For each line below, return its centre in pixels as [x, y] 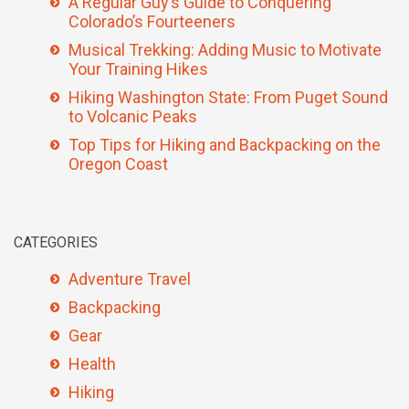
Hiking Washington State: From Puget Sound [228, 97]
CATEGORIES [56, 242]
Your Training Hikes [138, 69]
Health [92, 364]
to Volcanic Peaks [133, 116]
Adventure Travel [130, 279]
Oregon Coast [118, 164]
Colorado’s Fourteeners [152, 21]
